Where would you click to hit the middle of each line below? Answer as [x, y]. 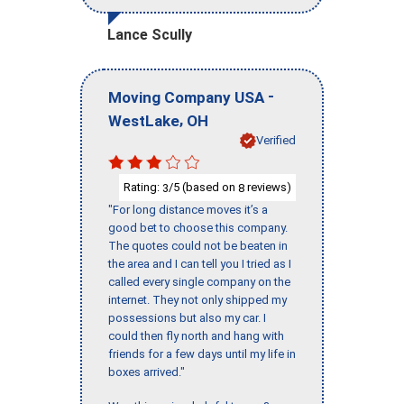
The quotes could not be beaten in [198, 246]
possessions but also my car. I [187, 318]
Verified [276, 140]
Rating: [143, 187]
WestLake [144, 120]
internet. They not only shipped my [197, 300]
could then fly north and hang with [196, 336]
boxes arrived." [147, 372]
